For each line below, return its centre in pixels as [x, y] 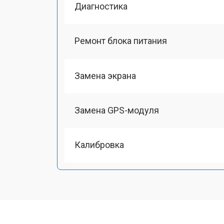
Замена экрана [105, 75]
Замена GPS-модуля [117, 110]
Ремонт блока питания [121, 41]
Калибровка [99, 145]
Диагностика [101, 6]
